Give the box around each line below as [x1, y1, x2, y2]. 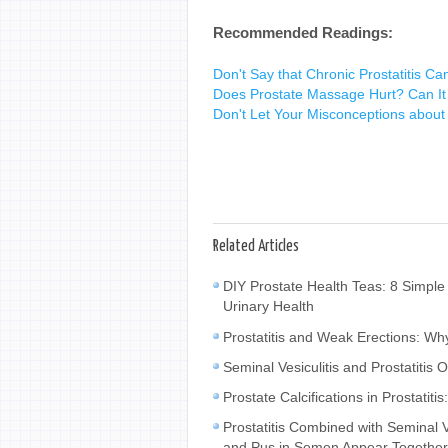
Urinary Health [223, 297, 314, 315]
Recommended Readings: [213, 23, 393, 41]
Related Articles [213, 238, 299, 254]
